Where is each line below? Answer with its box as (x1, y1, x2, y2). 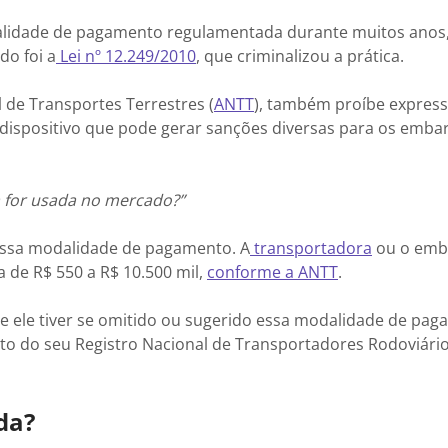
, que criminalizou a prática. (196, 45, 404, 67)
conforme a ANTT (207, 261, 338, 283)
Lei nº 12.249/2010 (56, 45, 196, 67)
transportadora (250, 237, 372, 259)
